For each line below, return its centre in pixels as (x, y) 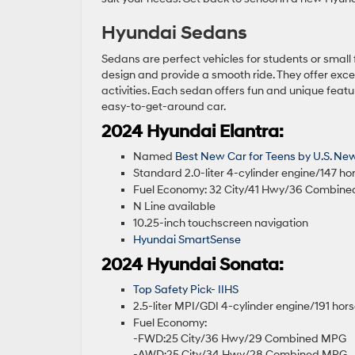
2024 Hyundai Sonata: (193, 265)
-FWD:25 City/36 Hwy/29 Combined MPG (241, 339)
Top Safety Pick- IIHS (187, 290)
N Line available (176, 207)
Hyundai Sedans (176, 34)
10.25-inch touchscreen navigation (221, 223)
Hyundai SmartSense (187, 240)
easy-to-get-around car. (164, 107)
